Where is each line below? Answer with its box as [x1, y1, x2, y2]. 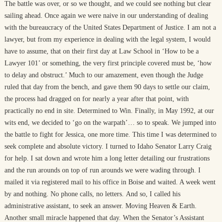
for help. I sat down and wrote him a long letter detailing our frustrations [4, 155, 210, 162]
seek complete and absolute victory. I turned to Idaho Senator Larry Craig [4, 143, 212, 150]
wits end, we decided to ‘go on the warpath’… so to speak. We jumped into [4, 119, 216, 126]
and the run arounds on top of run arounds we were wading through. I [4, 166, 201, 174]
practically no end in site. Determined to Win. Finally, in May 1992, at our [4, 107, 214, 114]
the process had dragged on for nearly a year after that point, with [4, 95, 189, 103]
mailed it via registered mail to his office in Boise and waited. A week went [4, 178, 216, 186]
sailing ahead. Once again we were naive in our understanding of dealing [4, 12, 208, 19]
